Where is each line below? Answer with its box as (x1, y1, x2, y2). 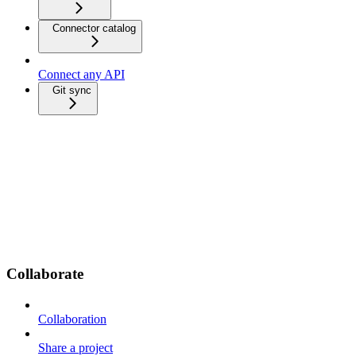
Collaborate (6, 265, 83, 282)
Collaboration (38, 311, 106, 326)
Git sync (52, 84, 91, 97)
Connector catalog (52, 22, 136, 35)
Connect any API (38, 68, 125, 82)
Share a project (38, 340, 113, 354)
